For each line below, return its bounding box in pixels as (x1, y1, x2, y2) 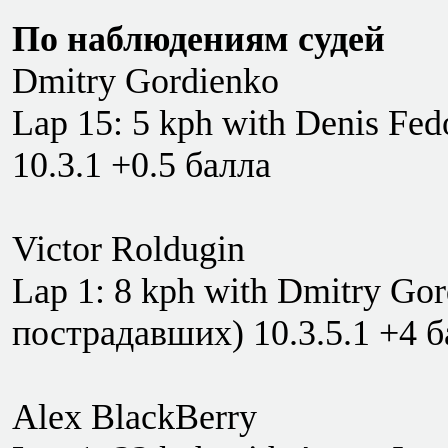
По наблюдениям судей (12, 19, 385, 59)
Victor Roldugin (12, 229, 245, 269)
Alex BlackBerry (12, 397, 257, 437)
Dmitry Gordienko (12, 61, 279, 101)
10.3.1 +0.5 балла (12, 145, 271, 185)
